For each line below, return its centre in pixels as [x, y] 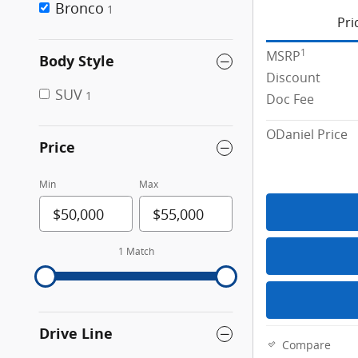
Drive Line [76, 334]
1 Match [136, 252]
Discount [293, 78]
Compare [306, 345]
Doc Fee [290, 99]
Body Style [77, 62]
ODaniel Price [307, 135]
